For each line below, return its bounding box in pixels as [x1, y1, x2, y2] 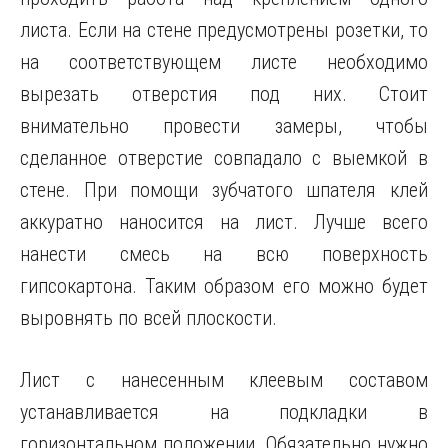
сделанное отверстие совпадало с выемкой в [20, 146, 428, 170]
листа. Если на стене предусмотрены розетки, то [20, 18, 428, 42]
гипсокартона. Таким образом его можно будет [20, 274, 428, 298]
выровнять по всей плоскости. [20, 306, 277, 330]
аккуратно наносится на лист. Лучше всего [20, 210, 428, 234]
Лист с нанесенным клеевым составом [20, 368, 428, 392]
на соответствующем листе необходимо [20, 50, 428, 74]
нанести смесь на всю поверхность [20, 242, 428, 266]
